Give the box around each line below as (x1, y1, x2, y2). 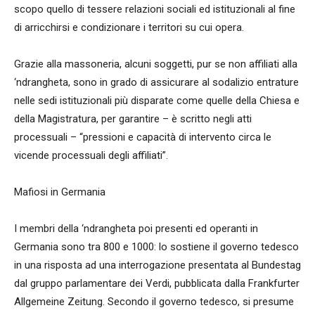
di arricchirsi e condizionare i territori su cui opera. (14, 20, 244, 34)
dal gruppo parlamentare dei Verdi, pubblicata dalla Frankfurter (14, 276, 300, 290)
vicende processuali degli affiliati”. (14, 148, 168, 162)
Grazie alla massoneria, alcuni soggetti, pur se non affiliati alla (14, 57, 297, 70)
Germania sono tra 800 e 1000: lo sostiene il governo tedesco (14, 240, 299, 253)
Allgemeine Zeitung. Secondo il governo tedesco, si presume (14, 295, 294, 308)
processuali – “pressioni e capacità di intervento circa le (14, 130, 271, 143)
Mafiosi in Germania (14, 185, 105, 198)
